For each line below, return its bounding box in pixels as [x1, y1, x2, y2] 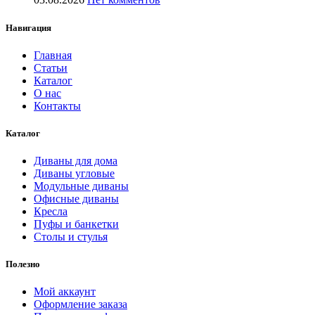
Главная [34, 49, 72, 61]
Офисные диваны [34, 193, 119, 205]
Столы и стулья [34, 231, 108, 243]
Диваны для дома [34, 155, 117, 167]
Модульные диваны [34, 180, 129, 193]
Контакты [34, 99, 81, 112]
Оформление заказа [34, 298, 127, 311]
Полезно [6, 259, 40, 270]
